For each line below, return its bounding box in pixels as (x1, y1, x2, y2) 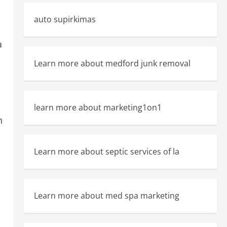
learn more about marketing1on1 (33, 102, 162, 113)
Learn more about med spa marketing (33, 190, 179, 201)
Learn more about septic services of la (33, 146, 179, 157)
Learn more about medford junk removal (33, 58, 191, 69)
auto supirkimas (33, 14, 96, 25)
